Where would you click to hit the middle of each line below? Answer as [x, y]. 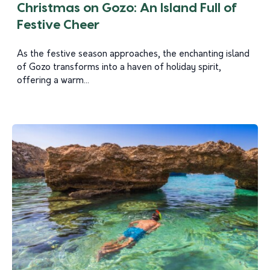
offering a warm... [53, 81]
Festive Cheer [58, 25]
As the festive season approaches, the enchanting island [133, 55]
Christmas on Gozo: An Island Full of [127, 8]
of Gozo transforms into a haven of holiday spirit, [119, 68]
